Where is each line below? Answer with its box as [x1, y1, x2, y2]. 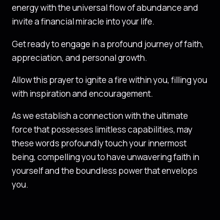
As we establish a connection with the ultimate [12, 110, 188, 122]
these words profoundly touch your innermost [12, 137, 187, 149]
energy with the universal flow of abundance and [12, 2, 198, 14]
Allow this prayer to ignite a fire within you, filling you [12, 74, 207, 85]
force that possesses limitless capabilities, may [12, 124, 192, 136]
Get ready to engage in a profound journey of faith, [12, 38, 204, 50]
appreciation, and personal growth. [12, 52, 147, 63]
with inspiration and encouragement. [12, 87, 153, 99]
